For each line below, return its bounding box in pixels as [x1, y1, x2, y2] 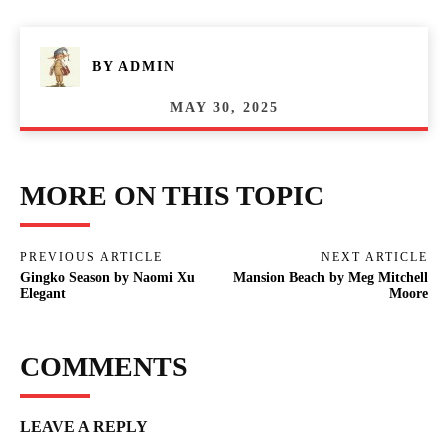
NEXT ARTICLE [320, 249, 428, 264]
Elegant [20, 285, 66, 301]
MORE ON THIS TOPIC [20, 179, 324, 211]
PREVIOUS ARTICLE [20, 249, 163, 264]
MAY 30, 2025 [169, 99, 279, 115]
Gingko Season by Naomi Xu [20, 269, 195, 285]
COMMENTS [20, 350, 188, 382]
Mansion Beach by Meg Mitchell [232, 269, 428, 285]
